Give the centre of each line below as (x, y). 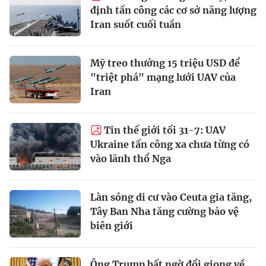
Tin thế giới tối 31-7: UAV (165, 130)
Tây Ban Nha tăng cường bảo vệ (164, 212)
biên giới (112, 226)
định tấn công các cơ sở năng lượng (173, 10)
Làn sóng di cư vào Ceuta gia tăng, (171, 197)
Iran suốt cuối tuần (136, 25)
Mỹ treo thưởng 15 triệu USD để (165, 63)
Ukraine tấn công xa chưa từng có (170, 145)
